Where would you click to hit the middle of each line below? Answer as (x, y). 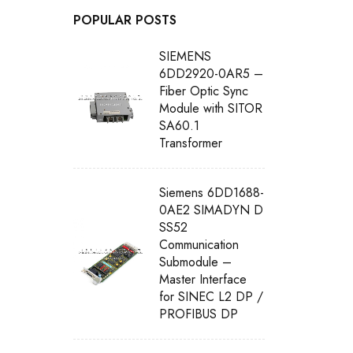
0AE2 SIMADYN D (212, 210)
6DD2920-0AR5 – (212, 74)
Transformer (191, 143)
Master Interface (203, 279)
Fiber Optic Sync (204, 91)
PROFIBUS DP (199, 314)
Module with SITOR (211, 108)
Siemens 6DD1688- (212, 193)
